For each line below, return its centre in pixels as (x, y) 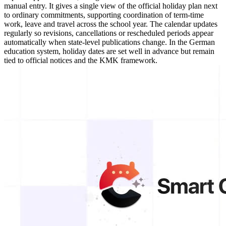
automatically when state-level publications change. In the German (109, 42)
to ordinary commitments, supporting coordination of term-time (104, 15)
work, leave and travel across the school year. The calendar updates (111, 24)
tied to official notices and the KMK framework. (81, 61)
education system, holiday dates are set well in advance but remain (109, 51)
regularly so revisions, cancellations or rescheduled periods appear (109, 33)
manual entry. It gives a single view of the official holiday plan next (111, 6)
